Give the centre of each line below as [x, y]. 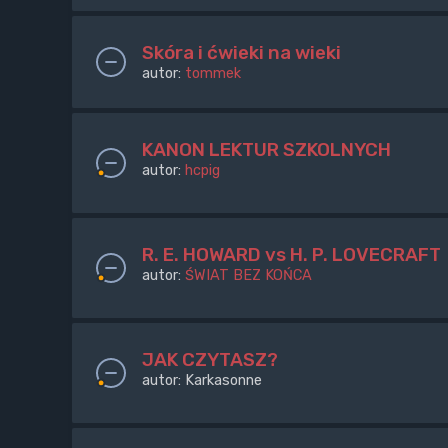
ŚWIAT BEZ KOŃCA [248, 274]
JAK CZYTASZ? [210, 359]
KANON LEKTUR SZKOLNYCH [266, 149]
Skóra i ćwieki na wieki [241, 52]
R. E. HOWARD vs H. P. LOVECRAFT [291, 254]
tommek [213, 72]
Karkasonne [223, 379]
